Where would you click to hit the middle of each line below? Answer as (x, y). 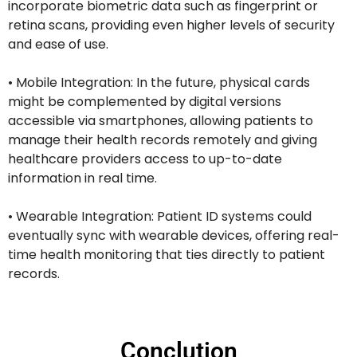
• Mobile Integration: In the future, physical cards (159, 83)
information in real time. (82, 178)
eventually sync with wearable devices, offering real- (174, 236)
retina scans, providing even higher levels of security (171, 25)
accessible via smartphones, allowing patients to (161, 121)
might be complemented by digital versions (145, 102)
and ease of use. (58, 45)
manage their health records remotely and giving (163, 140)
